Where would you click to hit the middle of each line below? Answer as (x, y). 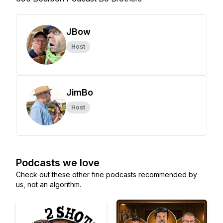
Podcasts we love (58, 163)
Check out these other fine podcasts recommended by (107, 174)
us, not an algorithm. (49, 184)
